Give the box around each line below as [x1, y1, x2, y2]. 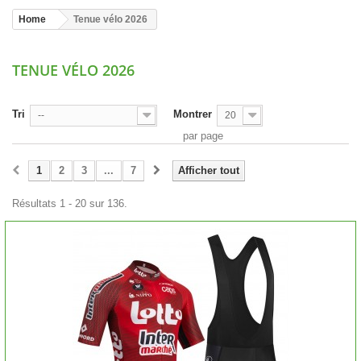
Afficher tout [178, 164, 239, 176]
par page [183, 130, 223, 142]
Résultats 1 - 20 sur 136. [12, 197, 127, 210]
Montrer [173, 108, 212, 120]
